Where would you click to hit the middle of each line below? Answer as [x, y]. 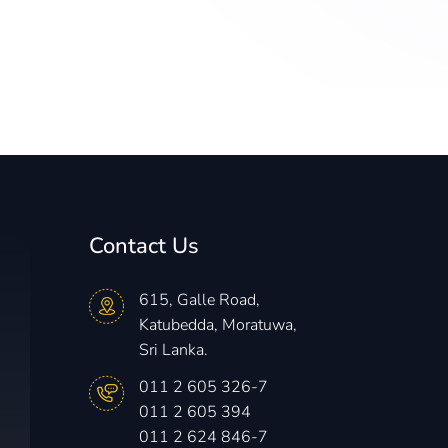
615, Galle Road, [200, 299]
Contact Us [144, 246]
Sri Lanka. [174, 349]
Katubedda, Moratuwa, [218, 324]
